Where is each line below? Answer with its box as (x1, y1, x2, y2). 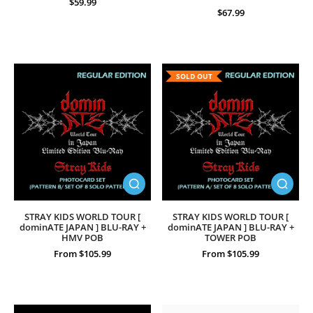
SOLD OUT (175, 71, 212, 81)
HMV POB (61, 232, 103, 244)
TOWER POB (205, 232, 256, 244)
